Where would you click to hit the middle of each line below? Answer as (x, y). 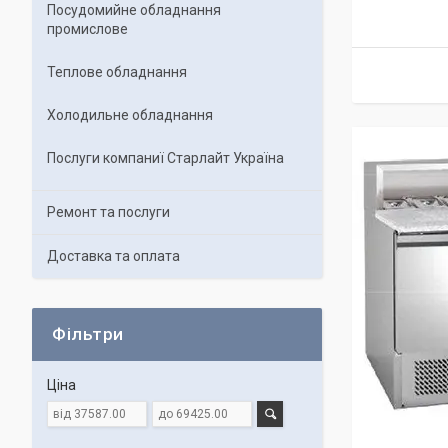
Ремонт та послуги (108, 212)
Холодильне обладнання (130, 115)
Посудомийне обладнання (134, 10)
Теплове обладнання (117, 72)
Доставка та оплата (113, 256)
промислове (87, 29)
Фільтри (88, 334)
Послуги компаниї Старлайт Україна (165, 158)
